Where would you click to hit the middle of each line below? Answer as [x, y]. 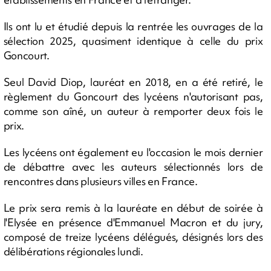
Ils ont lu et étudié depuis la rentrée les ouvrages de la [133, 26]
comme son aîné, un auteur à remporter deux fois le [133, 111]
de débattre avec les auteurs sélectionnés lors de [133, 166]
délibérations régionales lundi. [73, 251]
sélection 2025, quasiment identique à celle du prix [133, 41]
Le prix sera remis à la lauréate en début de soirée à [133, 207]
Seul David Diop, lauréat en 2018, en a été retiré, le [133, 82]
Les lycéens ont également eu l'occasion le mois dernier [133, 152]
